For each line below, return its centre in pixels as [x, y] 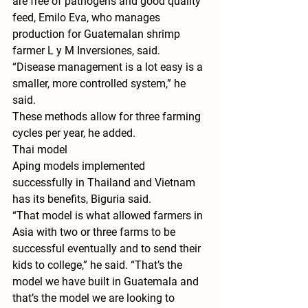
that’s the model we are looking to [95, 298]
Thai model [40, 150]
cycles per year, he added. [74, 133]
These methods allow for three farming [108, 117]
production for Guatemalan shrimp [98, 34]
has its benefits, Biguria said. [82, 199]
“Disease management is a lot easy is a [109, 67]
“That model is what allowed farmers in [109, 216]
